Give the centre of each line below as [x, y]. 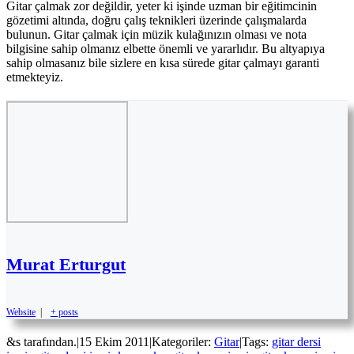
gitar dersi [296, 342]
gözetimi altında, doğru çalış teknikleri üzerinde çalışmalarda [156, 20]
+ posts [64, 313]
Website [21, 313]
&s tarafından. [41, 342]
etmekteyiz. [35, 77]
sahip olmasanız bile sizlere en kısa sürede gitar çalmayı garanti [163, 62]
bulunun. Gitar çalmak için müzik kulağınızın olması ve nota [156, 34]
